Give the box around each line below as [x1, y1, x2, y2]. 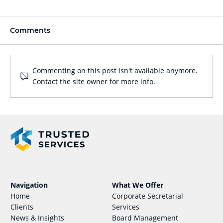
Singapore [27, 111, 74, 123]
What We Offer [112, 180, 164, 190]
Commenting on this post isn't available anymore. [32, 65, 198, 75]
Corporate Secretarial [112, 191, 184, 201]
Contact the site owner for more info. [32, 76, 155, 86]
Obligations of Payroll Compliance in [27, 101, 194, 112]
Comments [10, 25, 50, 35]
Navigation [10, 180, 48, 190]
